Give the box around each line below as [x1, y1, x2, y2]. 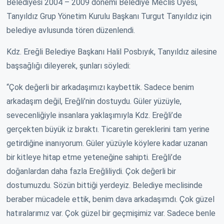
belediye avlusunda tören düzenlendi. [6, 25, 135, 35]
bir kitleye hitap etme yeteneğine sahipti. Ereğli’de [6, 152, 181, 162]
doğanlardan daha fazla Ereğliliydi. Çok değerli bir [6, 166, 176, 176]
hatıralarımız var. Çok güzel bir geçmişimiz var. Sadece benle [6, 208, 215, 218]
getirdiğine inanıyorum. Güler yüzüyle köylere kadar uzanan [6, 138, 207, 148]
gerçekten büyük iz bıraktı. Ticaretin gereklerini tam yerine [6, 124, 209, 134]
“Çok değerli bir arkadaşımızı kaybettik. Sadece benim [6, 82, 194, 92]
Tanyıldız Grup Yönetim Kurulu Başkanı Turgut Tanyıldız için [6, 11, 211, 21]
